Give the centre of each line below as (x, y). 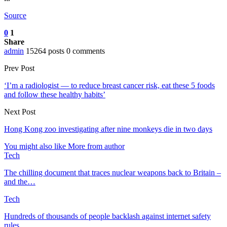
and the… (20, 181)
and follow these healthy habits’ (55, 94)
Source (15, 15)
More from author (96, 146)
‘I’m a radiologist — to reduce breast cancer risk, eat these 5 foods (109, 85)
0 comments (86, 51)
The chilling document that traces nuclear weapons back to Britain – (112, 172)
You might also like (35, 146)
